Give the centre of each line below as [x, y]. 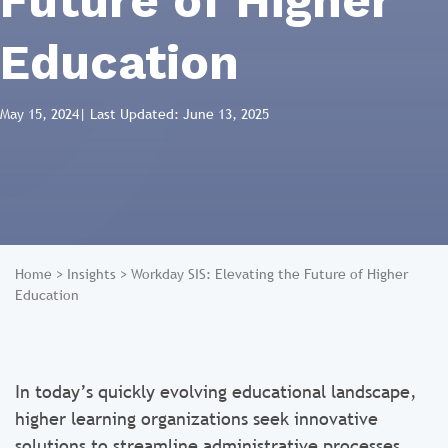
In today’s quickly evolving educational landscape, [216, 391]
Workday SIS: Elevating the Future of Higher [269, 274]
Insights [91, 274]
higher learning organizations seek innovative [196, 418]
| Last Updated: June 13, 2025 [174, 114]
